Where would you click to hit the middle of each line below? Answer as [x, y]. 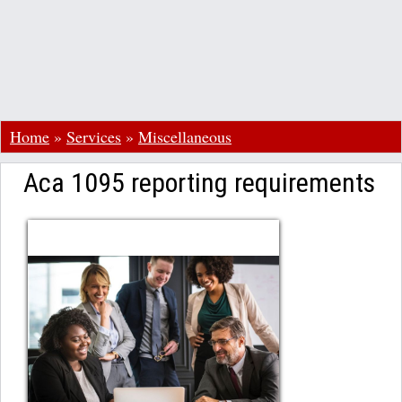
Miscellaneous [185, 136]
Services [94, 136]
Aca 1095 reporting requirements [199, 183]
